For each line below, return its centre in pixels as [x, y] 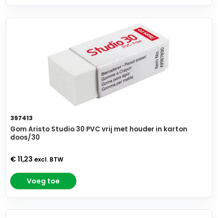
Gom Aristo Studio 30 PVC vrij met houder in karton [99, 129]
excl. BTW [49, 160]
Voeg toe [43, 181]
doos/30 [25, 138]
